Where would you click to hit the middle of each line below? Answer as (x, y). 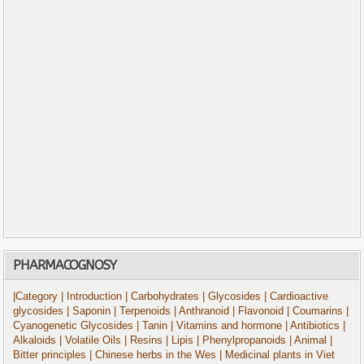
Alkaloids (37, 341)
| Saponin (89, 312)
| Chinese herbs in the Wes (153, 355)
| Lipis (180, 341)
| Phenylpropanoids (242, 341)
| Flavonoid (258, 312)
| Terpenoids (144, 312)
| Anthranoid (202, 312)
